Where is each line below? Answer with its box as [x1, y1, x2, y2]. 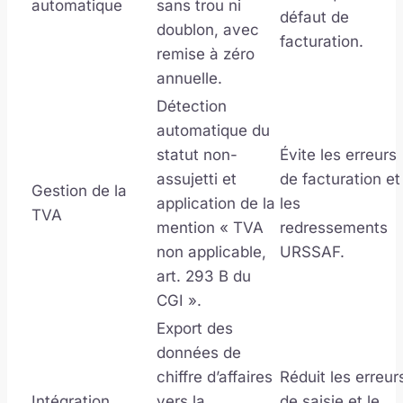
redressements [280, 218, 388, 237]
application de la [157, 193, 275, 212]
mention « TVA [157, 218, 264, 237]
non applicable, [157, 242, 266, 261]
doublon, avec [157, 20, 259, 39]
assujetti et [157, 169, 237, 188]
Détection [157, 96, 227, 115]
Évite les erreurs [280, 145, 397, 164]
